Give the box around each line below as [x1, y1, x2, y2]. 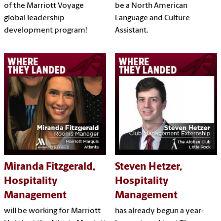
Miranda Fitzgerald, [4, 162, 95, 173]
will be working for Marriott [4, 207, 101, 216]
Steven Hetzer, [114, 162, 182, 173]
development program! [4, 26, 87, 35]
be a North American [114, 1, 187, 10]
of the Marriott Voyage [4, 1, 84, 10]
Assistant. [114, 26, 148, 35]
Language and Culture [114, 14, 190, 22]
